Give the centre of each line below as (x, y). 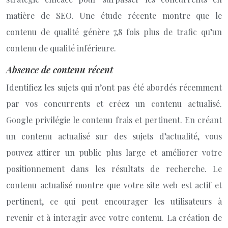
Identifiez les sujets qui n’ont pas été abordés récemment (114, 87)
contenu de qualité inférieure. (61, 48)
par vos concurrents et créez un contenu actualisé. (114, 104)
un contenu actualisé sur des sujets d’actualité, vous (114, 136)
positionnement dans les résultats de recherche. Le (114, 169)
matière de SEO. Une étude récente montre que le (114, 16)
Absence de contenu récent (60, 70)
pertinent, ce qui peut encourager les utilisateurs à (114, 201)
